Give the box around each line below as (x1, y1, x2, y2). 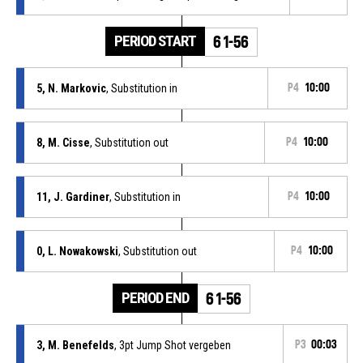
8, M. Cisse (36, 135, 90, 149)
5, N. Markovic (36, 81, 106, 95)
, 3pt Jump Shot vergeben (113, 338, 231, 352)
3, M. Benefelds (36, 338, 114, 352)
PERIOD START (114, 31, 196, 50)
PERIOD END (122, 288, 189, 307)
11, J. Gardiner (36, 190, 109, 203)
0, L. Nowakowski (36, 244, 118, 258)
